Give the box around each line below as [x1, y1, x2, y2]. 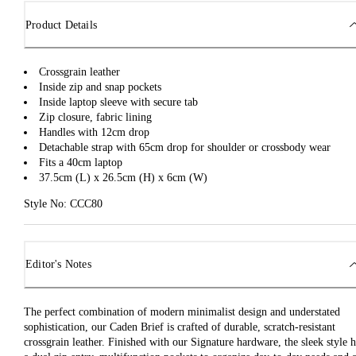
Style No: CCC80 [24, 198, 103, 211]
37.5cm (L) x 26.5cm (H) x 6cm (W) [39, 172, 207, 184]
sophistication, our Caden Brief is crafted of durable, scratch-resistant [24, 320, 335, 333]
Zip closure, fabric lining [39, 111, 152, 124]
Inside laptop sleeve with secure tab [39, 96, 198, 109]
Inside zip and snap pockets [39, 81, 161, 94]
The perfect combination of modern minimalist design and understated [24, 305, 340, 318]
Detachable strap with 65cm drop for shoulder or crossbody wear [39, 141, 331, 154]
